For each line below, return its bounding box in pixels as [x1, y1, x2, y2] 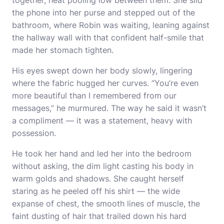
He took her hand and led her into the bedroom [12, 148, 191, 158]
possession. [12, 128, 56, 138]
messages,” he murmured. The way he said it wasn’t [12, 103, 206, 113]
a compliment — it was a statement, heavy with [12, 115, 192, 125]
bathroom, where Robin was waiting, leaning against [12, 20, 209, 30]
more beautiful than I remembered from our [12, 90, 176, 100]
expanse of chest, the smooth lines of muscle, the [12, 198, 200, 208]
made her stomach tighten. [12, 45, 113, 55]
